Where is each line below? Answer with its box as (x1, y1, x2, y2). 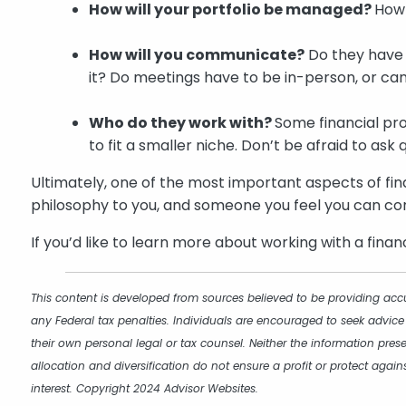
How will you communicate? (89, 44, 305, 66)
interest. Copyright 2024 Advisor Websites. (31, 381, 259, 397)
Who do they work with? (89, 112, 275, 134)
